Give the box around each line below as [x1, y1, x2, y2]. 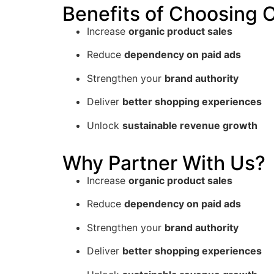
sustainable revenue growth [122, 119, 257, 131]
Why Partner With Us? [62, 150, 265, 175]
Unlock [87, 119, 122, 131]
